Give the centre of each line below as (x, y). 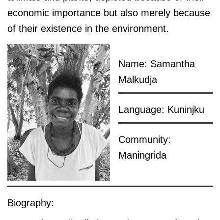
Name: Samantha (156, 64)
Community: (144, 140)
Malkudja (137, 80)
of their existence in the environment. (88, 28)
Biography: (31, 203)
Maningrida (142, 155)
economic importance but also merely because (109, 13)
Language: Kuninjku (161, 110)
